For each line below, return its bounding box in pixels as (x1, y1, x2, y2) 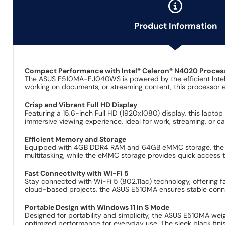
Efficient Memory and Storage (25, 134, 127, 144)
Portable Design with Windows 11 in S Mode (25, 202, 170, 212)
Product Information (134, 21, 217, 32)
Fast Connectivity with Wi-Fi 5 (25, 168, 129, 178)
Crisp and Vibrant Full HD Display (25, 100, 138, 109)
